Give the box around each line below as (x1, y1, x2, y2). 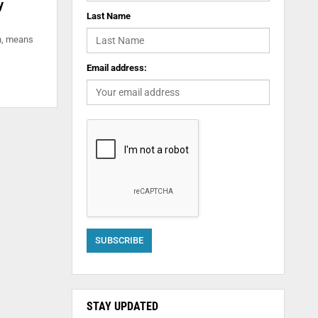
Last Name (86, 11, 131, 21)
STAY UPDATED (86, 300, 158, 313)
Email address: (86, 62, 147, 73)
